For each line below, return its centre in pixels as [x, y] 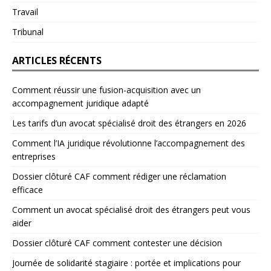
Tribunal [28, 32]
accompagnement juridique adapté [80, 103]
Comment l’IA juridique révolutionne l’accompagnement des [129, 143]
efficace [28, 190]
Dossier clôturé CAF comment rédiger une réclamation [119, 177]
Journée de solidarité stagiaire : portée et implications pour [126, 263]
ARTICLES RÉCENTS [57, 61]
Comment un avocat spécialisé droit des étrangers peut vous [131, 210]
